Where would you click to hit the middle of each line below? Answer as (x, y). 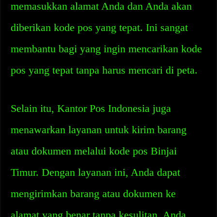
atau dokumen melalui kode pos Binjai (94, 151)
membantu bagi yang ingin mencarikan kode (107, 49)
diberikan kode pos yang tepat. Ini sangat (100, 27)
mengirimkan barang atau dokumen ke (93, 194)
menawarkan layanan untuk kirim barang (99, 130)
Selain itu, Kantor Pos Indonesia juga (91, 108)
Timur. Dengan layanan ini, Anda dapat (96, 172)
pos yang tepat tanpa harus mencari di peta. (104, 70)
